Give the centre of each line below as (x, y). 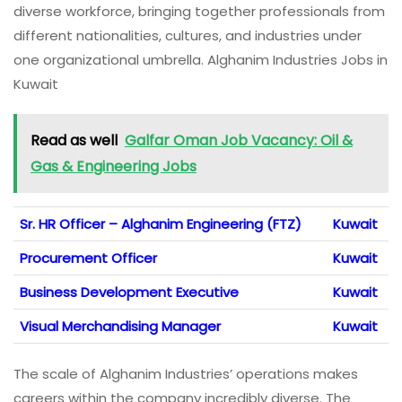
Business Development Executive (129, 293)
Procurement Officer (88, 258)
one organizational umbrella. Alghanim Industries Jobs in (201, 60)
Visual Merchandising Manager (120, 327)
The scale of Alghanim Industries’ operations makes (186, 374)
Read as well (74, 141)
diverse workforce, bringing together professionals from (199, 12)
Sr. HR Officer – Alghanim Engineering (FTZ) (161, 224)
